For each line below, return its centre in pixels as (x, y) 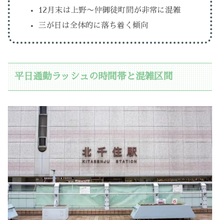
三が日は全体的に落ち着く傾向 (94, 26)
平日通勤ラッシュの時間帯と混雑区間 (94, 77)
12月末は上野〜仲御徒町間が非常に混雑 (110, 11)
